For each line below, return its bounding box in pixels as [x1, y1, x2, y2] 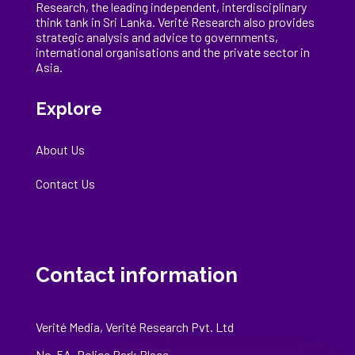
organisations [105, 44, 179, 60]
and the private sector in [178, 44, 310, 60]
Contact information [35, 263, 238, 288]
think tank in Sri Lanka [35, 14, 152, 30]
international [35, 44, 105, 60]
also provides [240, 14, 315, 30]
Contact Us [35, 176, 95, 192]
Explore [35, 98, 102, 120]
